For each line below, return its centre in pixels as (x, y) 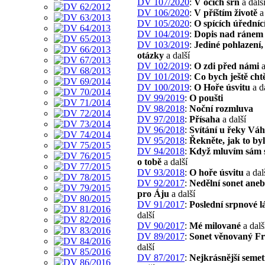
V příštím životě (226, 12)
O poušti (206, 98)
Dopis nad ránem (229, 34)
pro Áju (154, 193)
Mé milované (215, 225)
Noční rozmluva (221, 108)
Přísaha (205, 119)
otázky (151, 55)
